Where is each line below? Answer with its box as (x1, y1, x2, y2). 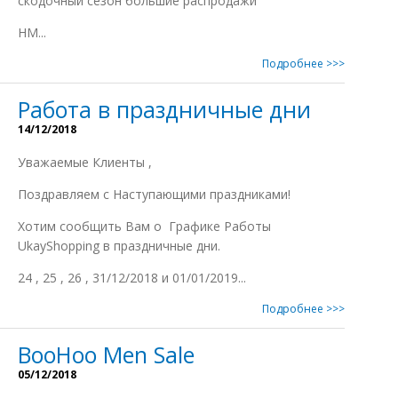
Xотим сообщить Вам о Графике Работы (18, 218, 271, 235)
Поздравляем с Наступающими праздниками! (18, 186, 291, 203)
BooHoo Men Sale (18, 339, 195, 370)
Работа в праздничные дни (18, 94, 311, 124)
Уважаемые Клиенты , (18, 154, 152, 171)
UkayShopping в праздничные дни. (18, 237, 220, 254)
